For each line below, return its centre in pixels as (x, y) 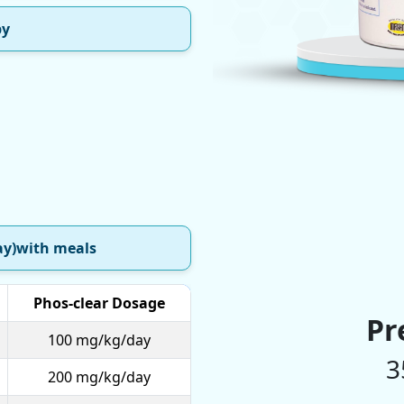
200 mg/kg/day (99, 376)
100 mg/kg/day (99, 340)
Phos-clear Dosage (99, 303)
